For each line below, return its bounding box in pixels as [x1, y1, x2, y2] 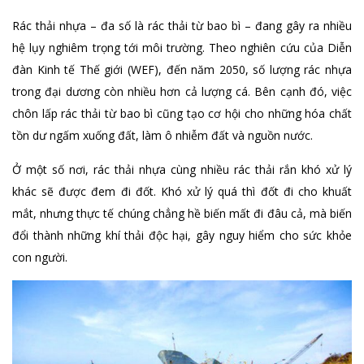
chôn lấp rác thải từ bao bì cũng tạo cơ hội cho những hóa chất [12, 106, 352, 122]
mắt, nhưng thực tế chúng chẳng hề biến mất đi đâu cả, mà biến [12, 206, 352, 222]
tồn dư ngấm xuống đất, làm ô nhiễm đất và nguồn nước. [12, 128, 313, 144]
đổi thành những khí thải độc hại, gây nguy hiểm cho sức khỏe [12, 227, 352, 244]
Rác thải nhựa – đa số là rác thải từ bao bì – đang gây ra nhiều [12, 18, 352, 34]
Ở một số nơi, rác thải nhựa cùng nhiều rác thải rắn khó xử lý [12, 162, 352, 178]
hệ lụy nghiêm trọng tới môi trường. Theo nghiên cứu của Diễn [12, 40, 352, 56]
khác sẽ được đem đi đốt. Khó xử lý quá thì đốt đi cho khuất [12, 184, 352, 200]
